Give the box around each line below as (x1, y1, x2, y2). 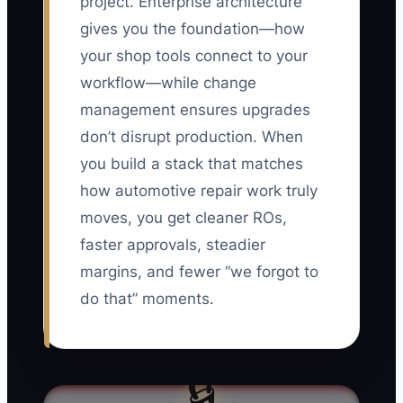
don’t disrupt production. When (80, 128, 303, 147)
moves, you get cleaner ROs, (80, 209, 287, 228)
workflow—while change (80, 74, 256, 93)
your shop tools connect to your (80, 47, 308, 66)
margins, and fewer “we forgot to (80, 263, 318, 282)
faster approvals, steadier (80, 236, 265, 255)
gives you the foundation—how (80, 20, 305, 39)
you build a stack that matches (80, 155, 303, 174)
